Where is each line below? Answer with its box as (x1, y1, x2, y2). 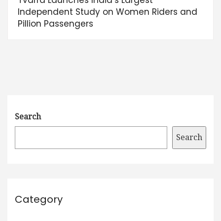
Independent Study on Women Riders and (18, 5, 197, 18)
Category (15, 192, 63, 206)
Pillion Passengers (18, 17, 93, 30)
